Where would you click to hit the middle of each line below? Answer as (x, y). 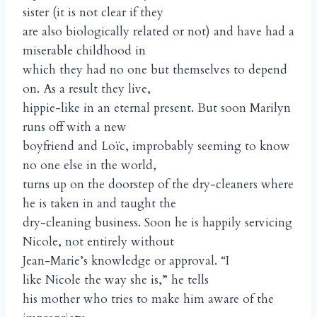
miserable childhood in (84, 51)
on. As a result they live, (87, 89)
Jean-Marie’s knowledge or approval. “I (126, 261)
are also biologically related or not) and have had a (158, 32)
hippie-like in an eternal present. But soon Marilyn (157, 108)
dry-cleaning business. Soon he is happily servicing (157, 223)
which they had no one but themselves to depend (155, 70)
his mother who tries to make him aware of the (148, 299)
